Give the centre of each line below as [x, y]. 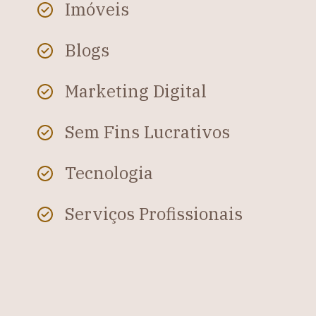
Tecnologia [109, 172]
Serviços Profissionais [154, 213]
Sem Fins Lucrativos [147, 132]
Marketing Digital [136, 91]
